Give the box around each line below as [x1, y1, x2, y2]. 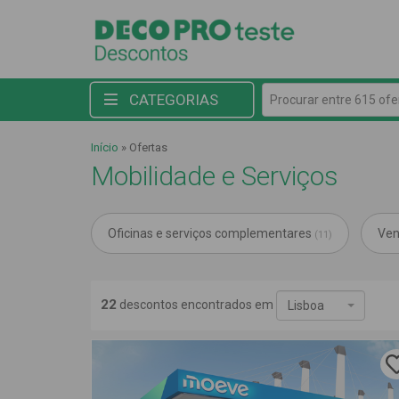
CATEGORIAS [126, 91, 218, 109]
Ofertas [129, 141, 167, 154]
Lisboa [288, 298, 324, 313]
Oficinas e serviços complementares [108, 226, 314, 240]
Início [91, 141, 118, 154]
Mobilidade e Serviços [91, 160, 338, 191]
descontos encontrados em [117, 297, 276, 312]
